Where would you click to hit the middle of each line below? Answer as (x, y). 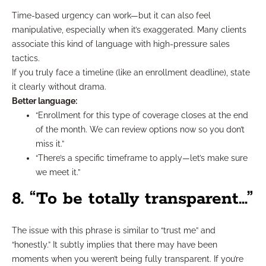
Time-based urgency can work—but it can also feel (111, 16)
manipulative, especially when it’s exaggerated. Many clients (129, 30)
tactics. (26, 58)
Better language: (45, 101)
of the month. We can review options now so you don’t (140, 130)
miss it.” (50, 144)
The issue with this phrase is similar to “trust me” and (114, 231)
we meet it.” (58, 172)
